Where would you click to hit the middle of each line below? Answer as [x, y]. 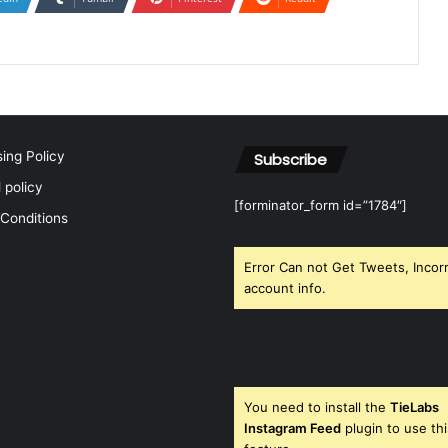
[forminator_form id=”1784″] [320, 205]
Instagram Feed [292, 428]
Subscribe [290, 159]
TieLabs [414, 407]
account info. [285, 288]
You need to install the [317, 407]
